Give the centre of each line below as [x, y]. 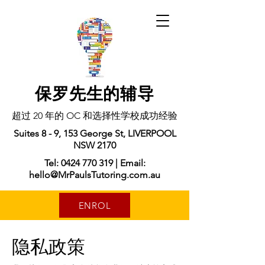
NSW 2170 [95, 145]
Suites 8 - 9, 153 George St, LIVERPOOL [95, 133]
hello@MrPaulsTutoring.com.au [95, 175]
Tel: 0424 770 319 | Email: [95, 163]
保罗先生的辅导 [95, 94]
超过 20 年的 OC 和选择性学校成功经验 [95, 116]
